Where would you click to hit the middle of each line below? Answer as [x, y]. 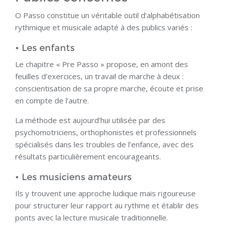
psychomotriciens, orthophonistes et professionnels [106, 132]
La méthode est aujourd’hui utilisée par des [90, 120]
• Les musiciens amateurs [73, 177]
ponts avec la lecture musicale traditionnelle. [92, 218]
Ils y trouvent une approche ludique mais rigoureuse [105, 193]
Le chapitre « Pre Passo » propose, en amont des [102, 64]
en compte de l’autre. [52, 101]
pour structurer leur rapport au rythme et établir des [107, 206]
